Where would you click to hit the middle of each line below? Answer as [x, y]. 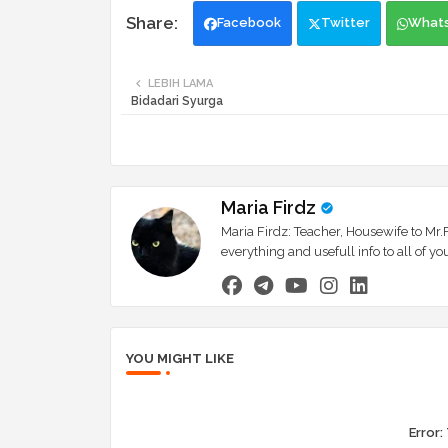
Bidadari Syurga [176, 101]
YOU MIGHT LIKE [179, 358]
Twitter [345, 23]
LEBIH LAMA [180, 84]
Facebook [248, 23]
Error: [426, 432]
